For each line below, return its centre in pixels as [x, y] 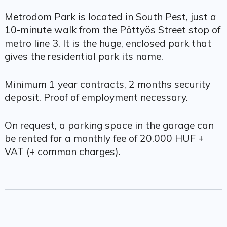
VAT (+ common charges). [62, 151]
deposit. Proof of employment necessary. [96, 97]
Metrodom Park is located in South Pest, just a [110, 17]
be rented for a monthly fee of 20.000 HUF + [104, 138]
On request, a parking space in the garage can [109, 125]
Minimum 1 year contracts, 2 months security [107, 84]
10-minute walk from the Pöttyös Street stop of [112, 30]
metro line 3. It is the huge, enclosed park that [108, 43]
